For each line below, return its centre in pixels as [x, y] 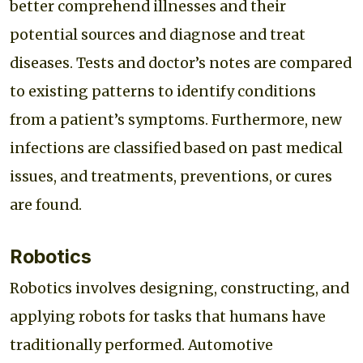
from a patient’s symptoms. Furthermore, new [176, 120]
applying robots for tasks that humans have [168, 316]
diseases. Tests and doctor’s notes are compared [181, 63]
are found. [46, 205]
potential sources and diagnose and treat [158, 34]
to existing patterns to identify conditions [163, 91]
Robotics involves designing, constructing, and [179, 288]
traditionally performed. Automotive [141, 345]
